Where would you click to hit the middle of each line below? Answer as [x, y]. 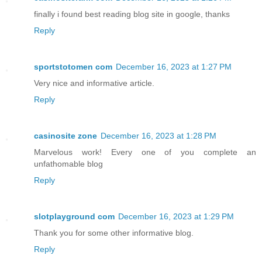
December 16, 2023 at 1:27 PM [174, 67]
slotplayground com [74, 217]
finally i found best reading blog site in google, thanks [132, 14]
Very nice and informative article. [94, 83]
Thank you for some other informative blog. [114, 233]
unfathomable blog [68, 164]
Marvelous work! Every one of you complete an [145, 152]
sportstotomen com [73, 67]
